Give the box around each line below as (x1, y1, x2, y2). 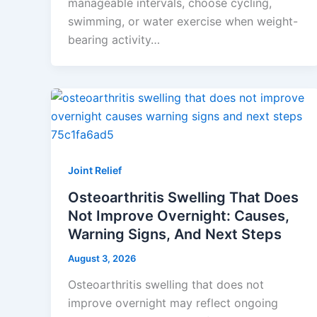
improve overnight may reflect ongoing (68, 296, 278, 311)
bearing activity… (68, 33, 160, 47)
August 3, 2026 (68, 252, 136, 264)
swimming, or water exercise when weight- (68, 14, 298, 29)
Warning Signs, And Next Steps (68, 225, 282, 243)
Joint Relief (68, 164, 122, 177)
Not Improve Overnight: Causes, (68, 207, 289, 224)
